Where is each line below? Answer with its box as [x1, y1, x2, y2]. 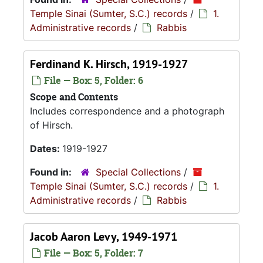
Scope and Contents [30, 90, 118, 103]
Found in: [30, 166, 74, 178]
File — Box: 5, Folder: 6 [42, 74, 143, 87]
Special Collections [96, 166, 181, 178]
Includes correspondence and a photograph [30, 105, 224, 117]
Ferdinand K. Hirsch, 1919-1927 [30, 56, 188, 72]
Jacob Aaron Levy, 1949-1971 [30, 229, 177, 244]
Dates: [30, 143, 62, 154]
